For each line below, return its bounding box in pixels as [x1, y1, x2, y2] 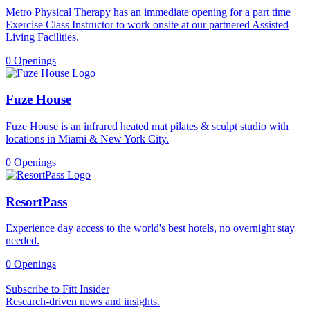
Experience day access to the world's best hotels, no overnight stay [6, 222, 295, 235]
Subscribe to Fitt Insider [6, 283, 109, 295]
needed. [6, 235, 39, 247]
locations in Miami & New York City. [6, 132, 169, 145]
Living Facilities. [6, 30, 79, 43]
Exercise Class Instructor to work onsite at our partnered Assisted [6, 18, 289, 30]
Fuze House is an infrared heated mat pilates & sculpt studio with [6, 120, 289, 132]
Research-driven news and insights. [6, 295, 160, 308]
